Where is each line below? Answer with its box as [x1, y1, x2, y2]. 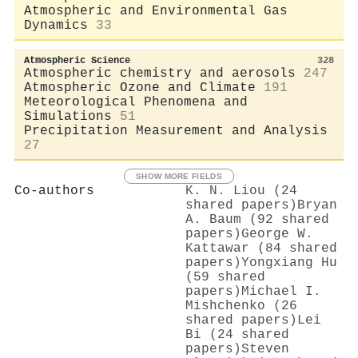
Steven [241, 341, 289, 356]
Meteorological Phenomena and [24, 94, 248, 109]
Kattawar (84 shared [185, 241, 337, 256]
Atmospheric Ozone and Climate [24, 80, 256, 95]
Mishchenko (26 [185, 298, 297, 313]
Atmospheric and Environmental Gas [24, 3, 288, 18]
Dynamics [24, 18, 88, 33]
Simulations [24, 109, 112, 124]
